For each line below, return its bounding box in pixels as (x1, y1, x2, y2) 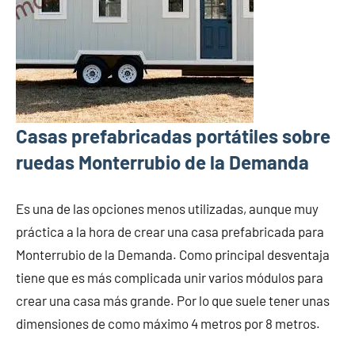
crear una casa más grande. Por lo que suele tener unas (16, 292, 330, 308)
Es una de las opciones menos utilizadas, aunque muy (16, 200, 319, 216)
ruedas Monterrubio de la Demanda (16, 150, 309, 174)
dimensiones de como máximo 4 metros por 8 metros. (16, 315, 320, 331)
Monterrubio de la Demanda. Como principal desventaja (16, 246, 330, 262)
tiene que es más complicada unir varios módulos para (16, 269, 323, 285)
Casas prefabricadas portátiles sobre (16, 124, 330, 147)
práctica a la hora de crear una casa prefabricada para (16, 223, 324, 239)
